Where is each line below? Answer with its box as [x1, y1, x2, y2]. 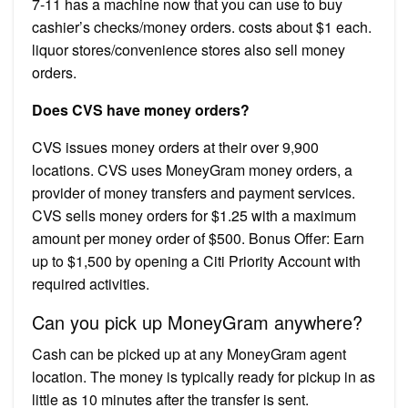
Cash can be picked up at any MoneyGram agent [32, 342, 346, 364]
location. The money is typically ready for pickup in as [32, 365, 375, 387]
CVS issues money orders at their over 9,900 [32, 136, 319, 158]
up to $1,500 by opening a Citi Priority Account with [32, 250, 361, 271]
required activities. [32, 272, 149, 294]
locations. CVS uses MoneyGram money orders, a [32, 158, 352, 180]
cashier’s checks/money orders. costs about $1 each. [32, 15, 372, 37]
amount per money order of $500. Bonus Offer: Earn [32, 227, 364, 249]
